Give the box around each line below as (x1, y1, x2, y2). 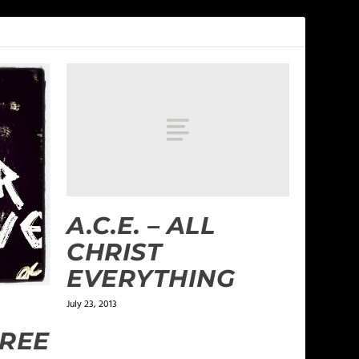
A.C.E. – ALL (67, 211, 216, 241)
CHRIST (67, 237, 163, 268)
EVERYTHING (67, 264, 236, 294)
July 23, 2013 (67, 296, 118, 313)
